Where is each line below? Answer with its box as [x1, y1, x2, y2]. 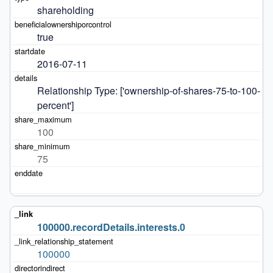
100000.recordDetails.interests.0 [37, 220, 185, 234]
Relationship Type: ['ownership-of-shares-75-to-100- [37, 83, 260, 97]
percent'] [37, 97, 74, 112]
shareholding [37, 2, 94, 17]
